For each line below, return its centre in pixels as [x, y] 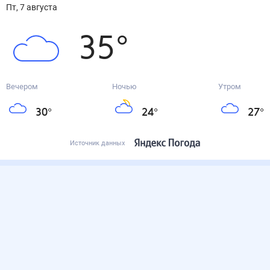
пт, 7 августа [35, 7]
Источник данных [97, 143]
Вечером [22, 86]
